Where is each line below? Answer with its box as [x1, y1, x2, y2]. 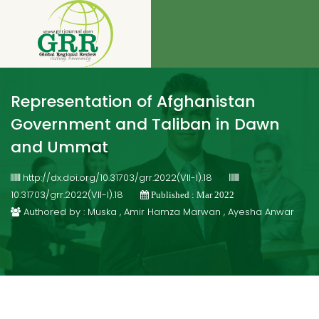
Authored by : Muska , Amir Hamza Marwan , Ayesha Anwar [21, 205, 294, 219]
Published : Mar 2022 [149, 190, 234, 199]
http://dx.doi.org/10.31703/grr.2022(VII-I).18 [23, 171, 212, 184]
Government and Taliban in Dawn [11, 113, 280, 135]
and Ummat [11, 136, 108, 158]
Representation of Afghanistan [11, 90, 256, 113]
